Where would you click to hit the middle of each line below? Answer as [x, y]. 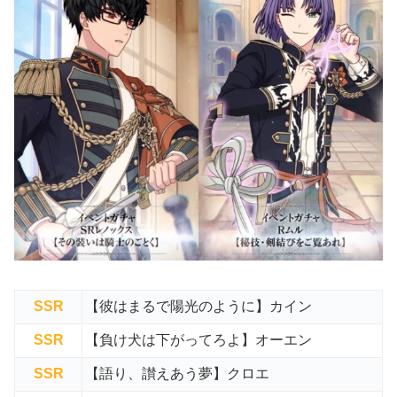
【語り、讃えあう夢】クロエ [177, 374]
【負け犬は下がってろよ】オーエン [198, 340]
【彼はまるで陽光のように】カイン [198, 307]
